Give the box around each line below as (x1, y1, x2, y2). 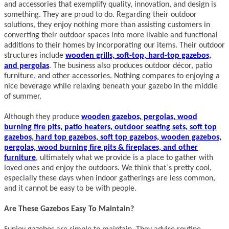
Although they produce (4, 113, 81, 122)
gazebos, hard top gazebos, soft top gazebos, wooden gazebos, (4, 133, 221, 142)
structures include (4, 52, 65, 60)
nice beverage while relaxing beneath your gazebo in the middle (4, 82, 218, 91)
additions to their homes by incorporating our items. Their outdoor (4, 41, 225, 50)
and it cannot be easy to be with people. (4, 185, 136, 193)
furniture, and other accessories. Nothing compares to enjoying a (4, 72, 220, 81)
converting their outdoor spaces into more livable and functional (4, 31, 218, 40)
